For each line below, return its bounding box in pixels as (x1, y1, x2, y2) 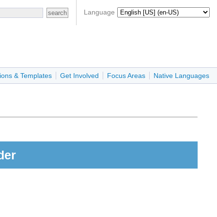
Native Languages (154, 72, 209, 80)
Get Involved (60, 72, 99, 80)
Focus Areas (107, 72, 145, 80)
